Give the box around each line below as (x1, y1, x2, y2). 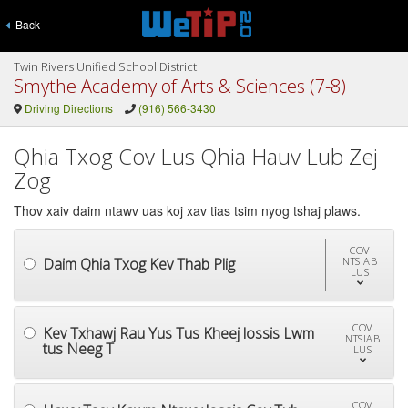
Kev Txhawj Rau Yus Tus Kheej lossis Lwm (43, 323, 314, 343)
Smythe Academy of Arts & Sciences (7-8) (14, 74, 346, 98)
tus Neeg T (43, 339, 114, 359)
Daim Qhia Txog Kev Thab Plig (43, 253, 235, 274)
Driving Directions (24, 100, 113, 116)
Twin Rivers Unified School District (14, 58, 197, 75)
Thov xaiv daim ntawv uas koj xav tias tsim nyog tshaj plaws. (14, 201, 361, 219)
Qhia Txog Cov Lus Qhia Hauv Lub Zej (14, 141, 378, 171)
